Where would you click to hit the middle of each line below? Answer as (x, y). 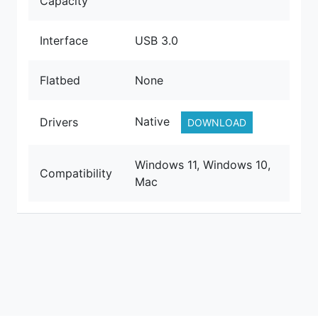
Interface (64, 40)
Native (152, 121)
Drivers (59, 122)
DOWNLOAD (217, 122)
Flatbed (60, 80)
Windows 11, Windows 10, (203, 164)
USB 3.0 (157, 40)
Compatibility (76, 173)
